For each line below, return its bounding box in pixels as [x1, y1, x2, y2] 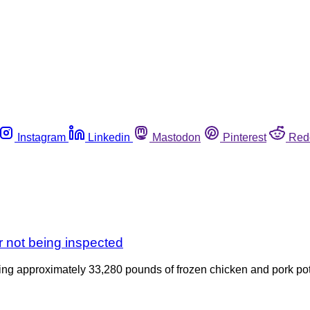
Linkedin [88, 131, 130, 143]
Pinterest [223, 131, 266, 143]
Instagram [17, 131, 66, 143]
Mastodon [152, 131, 201, 143]
